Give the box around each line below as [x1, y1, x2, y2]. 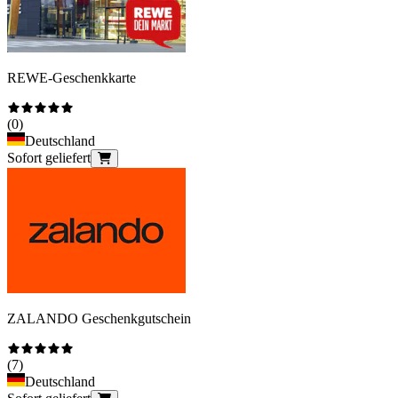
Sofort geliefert [7, 149, 91, 165]
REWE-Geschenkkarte [7, 69, 136, 85]
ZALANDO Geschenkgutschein [7, 310, 191, 326]
